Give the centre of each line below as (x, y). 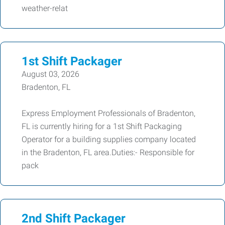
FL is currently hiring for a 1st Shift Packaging (102, 126)
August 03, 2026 (50, 74)
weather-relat (45, 8)
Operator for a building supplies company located (109, 139)
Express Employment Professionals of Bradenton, (108, 113)
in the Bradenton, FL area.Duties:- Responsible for (108, 152)
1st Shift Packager (72, 61)
